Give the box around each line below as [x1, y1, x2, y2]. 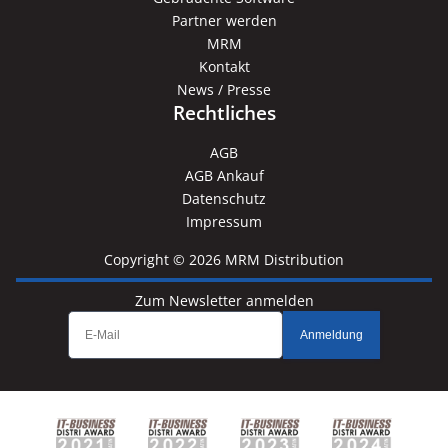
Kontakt [198, 57, 250, 76]
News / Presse [177, 80, 271, 99]
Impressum [186, 212, 262, 231]
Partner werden [171, 11, 277, 30]
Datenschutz [182, 189, 266, 208]
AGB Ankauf [184, 166, 264, 185]
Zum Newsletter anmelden [134, 291, 314, 310]
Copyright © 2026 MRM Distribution [104, 250, 344, 269]
